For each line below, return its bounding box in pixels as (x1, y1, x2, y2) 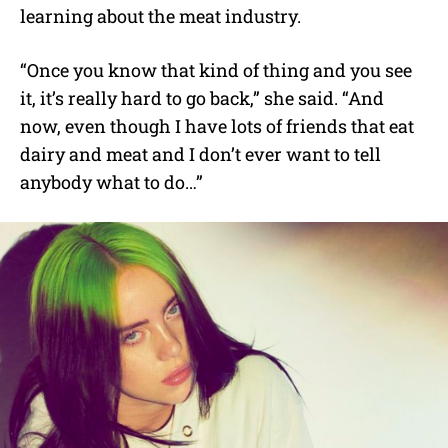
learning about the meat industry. (20, 3, 301, 28)
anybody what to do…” (20, 169, 203, 194)
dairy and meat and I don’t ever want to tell (20, 141, 381, 166)
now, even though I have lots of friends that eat (20, 113, 414, 138)
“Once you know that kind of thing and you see (20, 57, 412, 82)
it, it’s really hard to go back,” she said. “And (20, 85, 384, 110)
